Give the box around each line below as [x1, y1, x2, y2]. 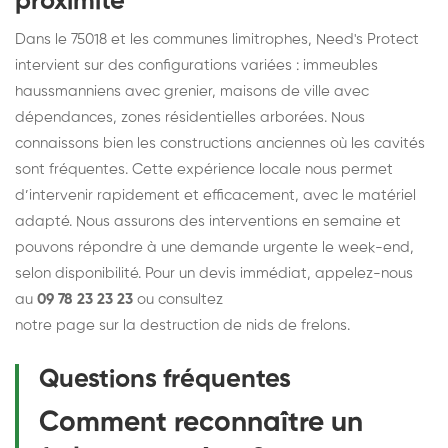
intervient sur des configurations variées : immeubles [15, 57, 378, 73]
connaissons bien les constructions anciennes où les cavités [15, 135, 425, 151]
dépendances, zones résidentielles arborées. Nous [15, 109, 365, 125]
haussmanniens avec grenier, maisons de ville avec [15, 83, 369, 99]
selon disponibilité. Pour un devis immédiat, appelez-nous [15, 265, 413, 281]
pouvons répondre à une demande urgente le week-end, [15, 239, 414, 255]
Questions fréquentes [39, 366, 291, 393]
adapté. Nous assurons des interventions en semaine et [15, 213, 401, 229]
